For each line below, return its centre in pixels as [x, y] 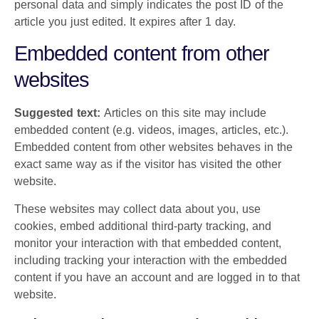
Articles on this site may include [185, 113]
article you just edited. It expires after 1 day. [125, 21]
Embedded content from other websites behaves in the [153, 147]
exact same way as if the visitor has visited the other [148, 164]
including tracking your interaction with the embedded [151, 260]
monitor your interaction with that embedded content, [148, 243]
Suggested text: [59, 113]
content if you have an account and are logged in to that [157, 277]
